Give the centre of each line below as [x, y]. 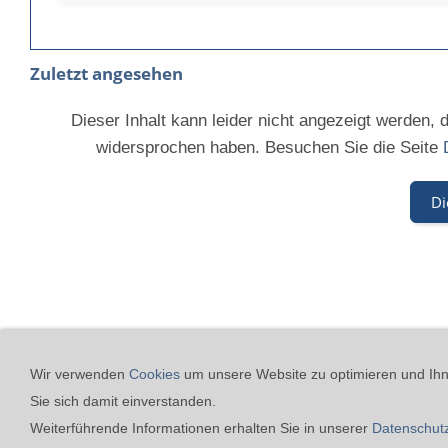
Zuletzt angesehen [106, 73]
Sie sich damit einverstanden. [123, 401]
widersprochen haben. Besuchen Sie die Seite [269, 147]
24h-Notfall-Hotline [347, 360]
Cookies [156, 374]
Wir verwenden [79, 374]
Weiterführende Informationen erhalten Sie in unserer [201, 428]
